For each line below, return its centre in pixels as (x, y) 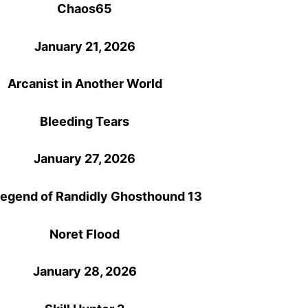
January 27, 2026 (85, 159)
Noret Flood (85, 234)
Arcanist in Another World (85, 84)
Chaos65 (85, 9)
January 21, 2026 (85, 46)
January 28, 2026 (85, 272)
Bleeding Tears (85, 121)
